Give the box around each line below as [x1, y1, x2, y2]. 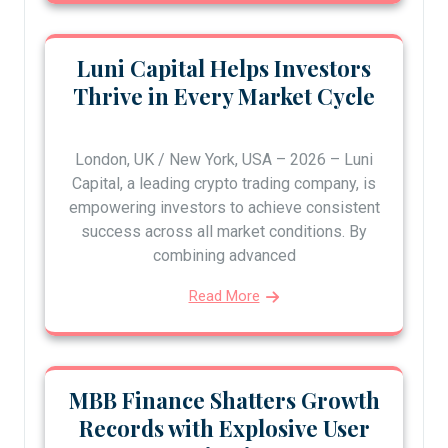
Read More [188, 286, 260, 305]
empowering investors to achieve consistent [68, 197, 380, 217]
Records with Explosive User [78, 412, 370, 443]
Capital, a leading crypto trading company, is [72, 173, 376, 193]
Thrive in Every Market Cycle [73, 80, 375, 111]
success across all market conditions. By [81, 221, 367, 241]
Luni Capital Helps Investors [77, 52, 371, 83]
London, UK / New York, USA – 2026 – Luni [75, 149, 373, 169]
